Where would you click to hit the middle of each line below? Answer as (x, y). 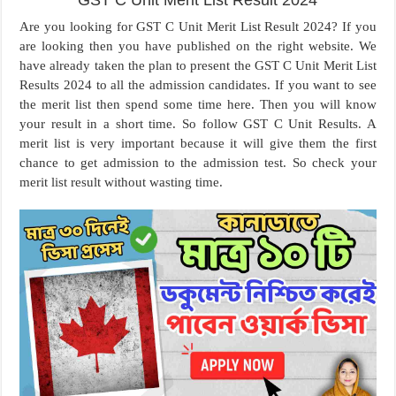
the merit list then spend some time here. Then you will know (198, 105)
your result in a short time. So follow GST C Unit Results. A (198, 124)
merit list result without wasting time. (122, 183)
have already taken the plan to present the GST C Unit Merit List (198, 66)
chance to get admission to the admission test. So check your (198, 163)
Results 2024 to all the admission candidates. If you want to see (198, 85)
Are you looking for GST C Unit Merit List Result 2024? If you (198, 27)
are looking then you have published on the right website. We (198, 46)
